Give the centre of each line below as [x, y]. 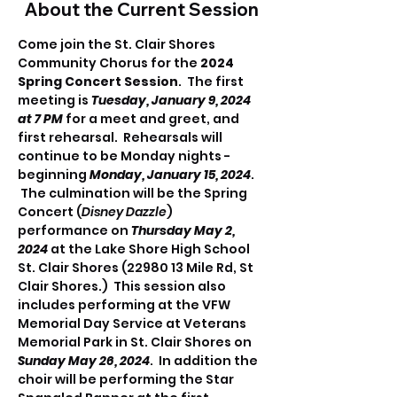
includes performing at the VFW [125, 305]
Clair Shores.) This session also [123, 286]
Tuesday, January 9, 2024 [172, 100]
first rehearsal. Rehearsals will [121, 137]
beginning [54, 175]
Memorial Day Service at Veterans [133, 323]
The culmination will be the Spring [134, 193]
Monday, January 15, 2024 [170, 175]
